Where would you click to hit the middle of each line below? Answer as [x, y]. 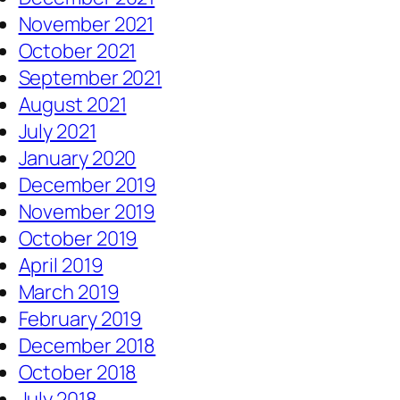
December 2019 [87, 185]
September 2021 [90, 78]
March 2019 [69, 292]
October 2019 [78, 239]
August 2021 [72, 105]
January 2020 [77, 158]
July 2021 [57, 132]
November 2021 [86, 25]
